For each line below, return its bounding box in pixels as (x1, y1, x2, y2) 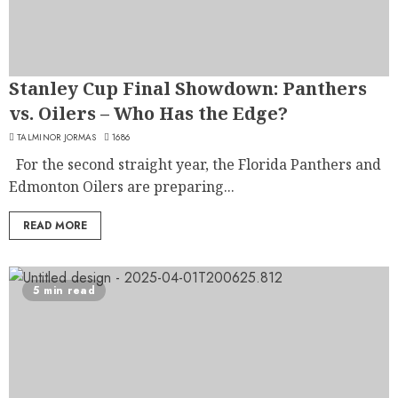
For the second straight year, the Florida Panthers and (9, 154, 381, 174)
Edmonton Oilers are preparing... (9, 176, 235, 196)
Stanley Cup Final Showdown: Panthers (9, 76, 367, 100)
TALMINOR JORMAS (17, 130, 97, 144)
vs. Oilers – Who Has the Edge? (9, 100, 288, 125)
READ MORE (23, 217, 87, 234)
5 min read (33, 282, 95, 298)
